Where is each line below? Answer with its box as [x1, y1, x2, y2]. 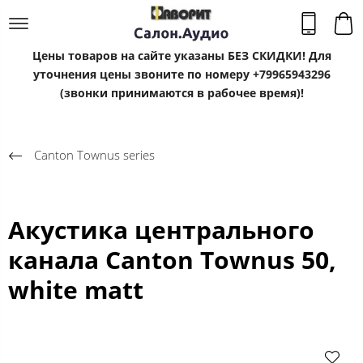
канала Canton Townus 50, [8, 242, 336, 276]
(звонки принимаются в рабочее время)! [59, 85, 304, 100]
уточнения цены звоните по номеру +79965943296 [32, 66, 331, 82]
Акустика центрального [8, 212, 314, 246]
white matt [8, 272, 143, 306]
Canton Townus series [34, 146, 155, 163]
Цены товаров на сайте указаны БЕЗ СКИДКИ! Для [32, 48, 331, 63]
